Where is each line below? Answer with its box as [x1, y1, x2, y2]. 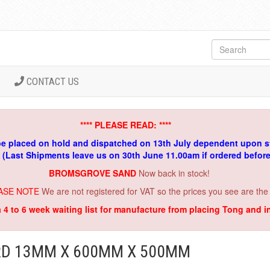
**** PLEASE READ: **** [80, 119, 171, 131]
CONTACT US [24, 75, 80, 87]
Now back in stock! [138, 167, 210, 179]
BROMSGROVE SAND [48, 167, 139, 179]
